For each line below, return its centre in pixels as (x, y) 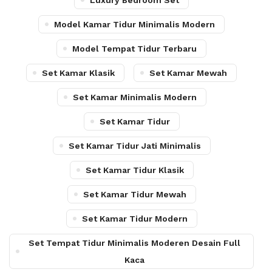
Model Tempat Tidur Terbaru (134, 49)
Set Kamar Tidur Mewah (134, 194)
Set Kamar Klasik (78, 73)
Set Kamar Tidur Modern (134, 219)
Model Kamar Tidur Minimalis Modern (134, 24)
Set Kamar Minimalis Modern (134, 97)
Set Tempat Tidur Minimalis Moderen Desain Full (134, 243)
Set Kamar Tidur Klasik (134, 170)
